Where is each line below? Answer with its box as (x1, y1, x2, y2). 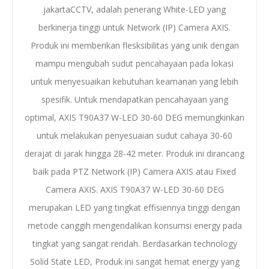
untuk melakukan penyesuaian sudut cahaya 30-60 (37, 129, 232, 141)
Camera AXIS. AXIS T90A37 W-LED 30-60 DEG (45, 183, 224, 195)
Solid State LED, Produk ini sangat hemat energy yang (29, 255, 240, 267)
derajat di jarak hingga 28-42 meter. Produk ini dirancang (25, 147, 244, 159)
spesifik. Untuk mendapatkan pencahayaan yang (41, 93, 228, 105)
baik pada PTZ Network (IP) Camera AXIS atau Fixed (33, 165, 236, 177)
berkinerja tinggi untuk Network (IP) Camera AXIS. (38, 21, 231, 33)
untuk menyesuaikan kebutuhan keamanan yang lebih (31, 75, 238, 87)
